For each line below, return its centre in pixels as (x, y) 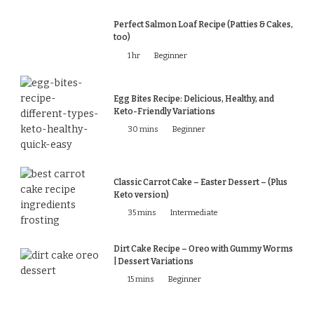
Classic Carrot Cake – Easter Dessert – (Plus (200, 182)
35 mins (142, 213)
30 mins (143, 130)
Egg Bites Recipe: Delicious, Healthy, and (194, 98)
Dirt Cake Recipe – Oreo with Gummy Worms (203, 248)
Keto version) (141, 194)
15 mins (141, 280)
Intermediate (194, 213)
